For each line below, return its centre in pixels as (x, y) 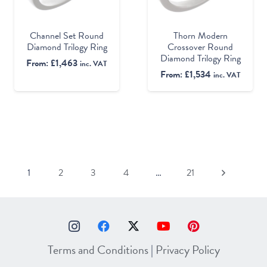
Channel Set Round (67, 36)
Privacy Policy (187, 250)
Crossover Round (200, 47)
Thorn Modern (200, 36)
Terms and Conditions (98, 250)
